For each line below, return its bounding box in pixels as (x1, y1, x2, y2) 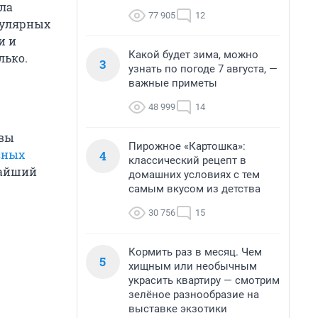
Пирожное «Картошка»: (128, 140, 246, 153)
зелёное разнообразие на (128, 288, 259, 301)
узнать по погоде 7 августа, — (128, 62, 278, 75)
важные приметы (128, 77, 217, 89)
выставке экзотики (128, 302, 227, 315)
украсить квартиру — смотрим (128, 274, 280, 287)
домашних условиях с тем (128, 168, 260, 181)
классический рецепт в (128, 154, 246, 167)
